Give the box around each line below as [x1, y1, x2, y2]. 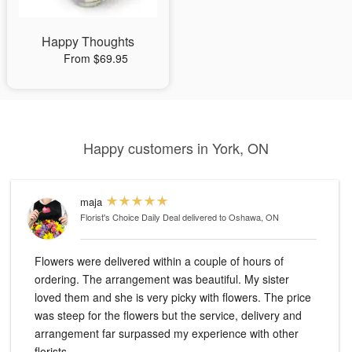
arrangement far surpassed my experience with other [35, 325, 299, 342]
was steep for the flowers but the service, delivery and [35, 307, 302, 324]
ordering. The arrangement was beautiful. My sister [35, 271, 82, 288]
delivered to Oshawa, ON [182, 211, 279, 224]
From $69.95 [63, 50, 128, 67]
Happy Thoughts [41, 32, 134, 51]
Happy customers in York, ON [83, 137, 269, 159]
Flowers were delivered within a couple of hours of [35, 253, 284, 269]
